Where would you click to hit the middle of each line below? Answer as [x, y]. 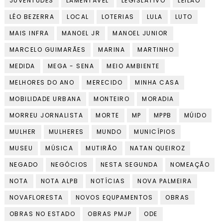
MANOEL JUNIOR [140, 33]
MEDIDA [22, 66]
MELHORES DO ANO [42, 83]
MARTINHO [156, 50]
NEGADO [24, 165]
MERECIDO [105, 83]
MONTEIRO [112, 99]
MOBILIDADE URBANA [45, 99]
